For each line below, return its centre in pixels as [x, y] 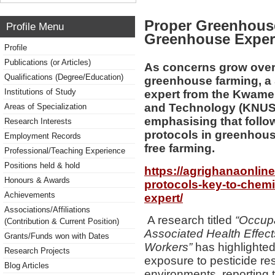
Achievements [30, 195]
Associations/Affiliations [47, 210]
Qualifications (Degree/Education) [64, 77]
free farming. [180, 149]
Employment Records [43, 136]
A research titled [190, 220]
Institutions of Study [40, 92]
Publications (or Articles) [48, 62]
